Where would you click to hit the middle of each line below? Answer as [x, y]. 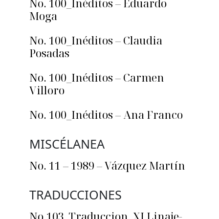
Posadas [49, 53]
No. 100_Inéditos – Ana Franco [106, 115]
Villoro [47, 90]
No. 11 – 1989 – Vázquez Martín [107, 165]
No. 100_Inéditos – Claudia [96, 40]
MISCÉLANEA [67, 144]
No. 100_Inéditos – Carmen [97, 77]
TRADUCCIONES [76, 195]
